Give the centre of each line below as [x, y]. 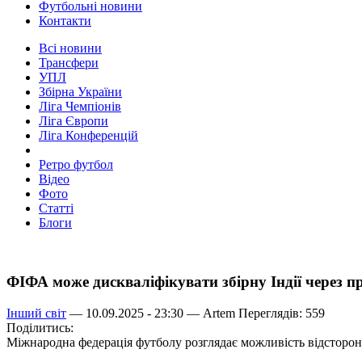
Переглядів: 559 [280, 313]
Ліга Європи [74, 121]
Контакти [65, 21]
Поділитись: [40, 327]
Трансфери [69, 63]
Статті [56, 208]
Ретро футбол [76, 165]
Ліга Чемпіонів [80, 107]
